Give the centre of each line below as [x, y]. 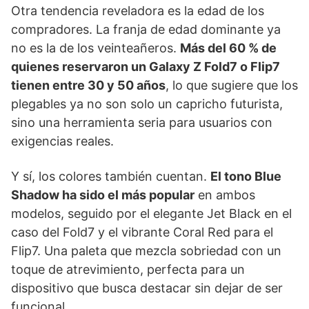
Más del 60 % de [228, 48]
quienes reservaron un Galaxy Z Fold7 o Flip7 [146, 67]
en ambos [225, 195]
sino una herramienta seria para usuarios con [142, 122]
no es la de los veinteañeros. [96, 48]
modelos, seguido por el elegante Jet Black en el [151, 213]
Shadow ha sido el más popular [103, 195]
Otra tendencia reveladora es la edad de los [138, 11]
